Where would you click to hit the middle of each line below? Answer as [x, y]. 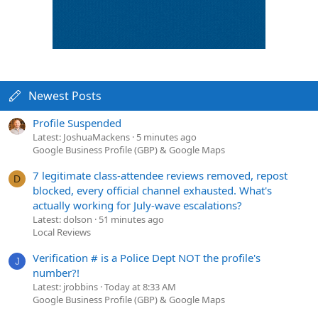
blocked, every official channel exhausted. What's [152, 191]
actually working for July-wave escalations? [137, 205]
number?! [56, 273]
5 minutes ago [166, 137]
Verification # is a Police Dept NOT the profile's [147, 258]
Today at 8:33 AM [140, 287]
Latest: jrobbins [65, 287]
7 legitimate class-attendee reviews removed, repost [160, 176]
